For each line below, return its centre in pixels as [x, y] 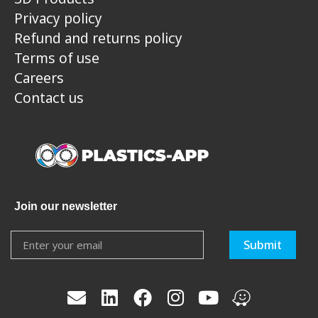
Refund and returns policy [98, 38]
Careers [39, 77]
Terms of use [57, 57]
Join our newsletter [66, 206]
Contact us [49, 97]
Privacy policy [58, 18]
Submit [262, 245]
